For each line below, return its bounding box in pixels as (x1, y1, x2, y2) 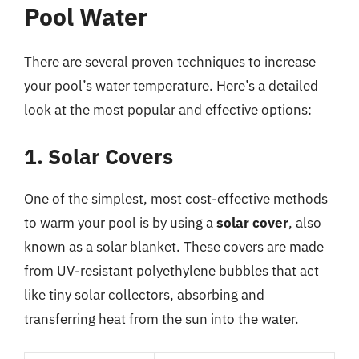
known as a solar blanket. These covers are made (24, 238, 324, 256)
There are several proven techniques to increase (24, 52, 316, 71)
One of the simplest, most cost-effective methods (24, 190, 328, 208)
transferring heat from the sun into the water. (24, 310, 299, 328)
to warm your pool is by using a (24, 214, 216, 232)
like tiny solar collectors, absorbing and (24, 286, 264, 304)
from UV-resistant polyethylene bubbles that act (24, 262, 319, 280)
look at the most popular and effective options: (24, 100, 312, 119)
